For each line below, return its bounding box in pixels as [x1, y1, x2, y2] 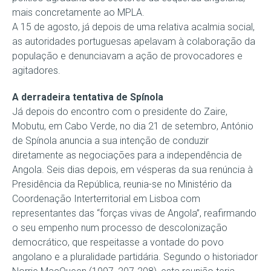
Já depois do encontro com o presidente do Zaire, [12, 106, 227, 117]
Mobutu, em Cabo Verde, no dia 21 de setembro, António [12, 120, 253, 132]
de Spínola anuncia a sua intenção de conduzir [12, 135, 209, 146]
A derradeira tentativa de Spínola [12, 91, 163, 103]
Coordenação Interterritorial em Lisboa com [12, 193, 200, 204]
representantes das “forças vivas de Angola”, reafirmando [12, 207, 256, 219]
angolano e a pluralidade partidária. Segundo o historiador [12, 251, 258, 263]
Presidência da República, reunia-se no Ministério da [12, 178, 232, 190]
